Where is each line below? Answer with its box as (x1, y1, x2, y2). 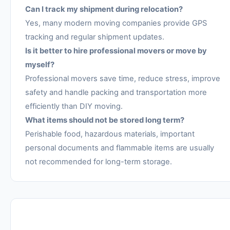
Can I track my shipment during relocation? (25, 5, 183, 14)
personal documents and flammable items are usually (25, 143, 214, 153)
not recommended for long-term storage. (25, 157, 172, 167)
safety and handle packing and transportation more (25, 88, 207, 98)
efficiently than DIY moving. (25, 102, 123, 111)
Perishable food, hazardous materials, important (25, 129, 195, 139)
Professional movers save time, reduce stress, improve (25, 74, 220, 84)
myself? (25, 60, 54, 70)
